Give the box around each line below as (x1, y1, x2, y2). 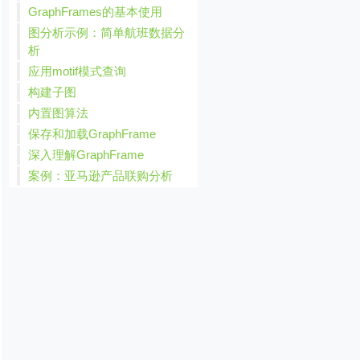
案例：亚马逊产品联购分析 (28, 169, 174, 182)
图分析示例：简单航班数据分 (28, 26, 186, 39)
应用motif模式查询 (28, 64, 127, 78)
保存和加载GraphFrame (28, 127, 157, 141)
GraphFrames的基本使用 (28, 5, 163, 18)
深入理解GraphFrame (28, 148, 145, 162)
